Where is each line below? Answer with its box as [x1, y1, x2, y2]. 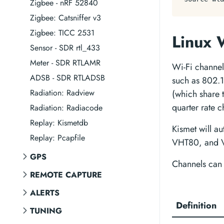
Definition [176, 199, 216, 212]
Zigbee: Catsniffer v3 [30, 12, 101, 23]
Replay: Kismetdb [30, 117, 88, 128]
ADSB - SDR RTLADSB [30, 72, 105, 83]
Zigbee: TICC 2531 [30, 27, 94, 38]
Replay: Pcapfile [30, 132, 85, 143]
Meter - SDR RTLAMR [30, 57, 100, 68]
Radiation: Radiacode [30, 102, 102, 113]
